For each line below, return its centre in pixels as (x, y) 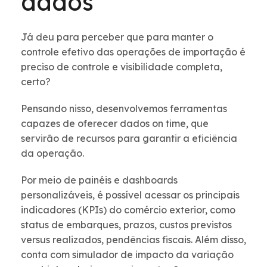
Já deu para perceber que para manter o (117, 37)
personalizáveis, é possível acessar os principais (130, 195)
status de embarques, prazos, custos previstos (126, 225)
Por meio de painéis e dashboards (99, 180)
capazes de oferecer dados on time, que (115, 124)
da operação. (52, 153)
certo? (36, 82)
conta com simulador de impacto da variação (127, 255)
